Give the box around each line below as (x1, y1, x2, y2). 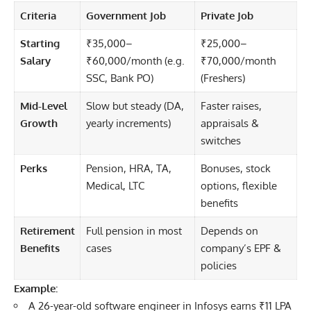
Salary (19, 53, 51, 67)
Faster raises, (200, 99, 262, 112)
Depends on (200, 224, 258, 237)
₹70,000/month (200, 53, 276, 67)
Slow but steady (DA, (85, 99, 184, 112)
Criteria (19, 8, 56, 22)
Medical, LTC (85, 178, 144, 192)
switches (200, 133, 241, 147)
